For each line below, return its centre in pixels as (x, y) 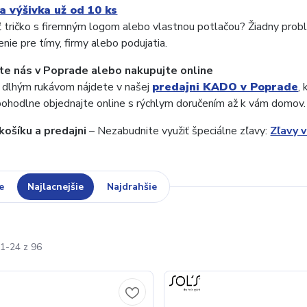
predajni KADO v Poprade (225, 87)
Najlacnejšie (56, 187)
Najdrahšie (132, 187)
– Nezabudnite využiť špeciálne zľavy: (179, 131)
